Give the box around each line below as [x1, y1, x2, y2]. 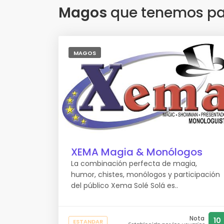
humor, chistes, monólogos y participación [71, 169, 220, 179]
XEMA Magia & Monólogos [71, 145, 202, 159]
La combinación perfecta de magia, [71, 158, 197, 168]
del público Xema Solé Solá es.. [71, 180, 178, 190]
